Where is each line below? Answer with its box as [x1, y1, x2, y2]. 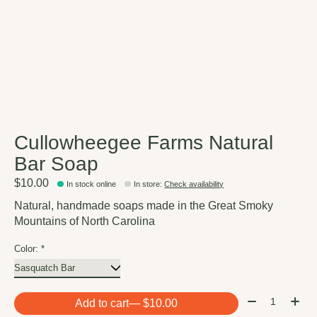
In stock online [67, 180, 117, 189]
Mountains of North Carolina [14, 215, 155, 228]
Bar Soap [14, 153, 98, 175]
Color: [14, 243, 41, 255]
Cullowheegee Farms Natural [14, 132, 273, 154]
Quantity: [243, 292, 289, 305]
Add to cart [74, 297, 129, 310]
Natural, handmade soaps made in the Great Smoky [14, 200, 273, 212]
